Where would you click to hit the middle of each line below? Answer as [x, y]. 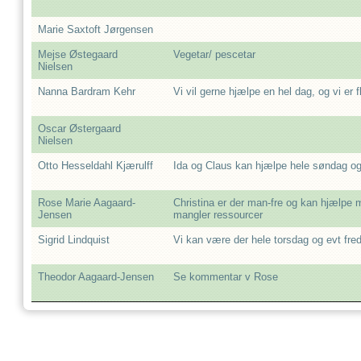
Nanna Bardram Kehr [87, 91]
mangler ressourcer [218, 215]
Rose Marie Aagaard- [87, 203]
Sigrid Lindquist [74, 240]
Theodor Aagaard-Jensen [96, 277]
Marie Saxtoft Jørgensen [95, 29]
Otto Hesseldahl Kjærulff [95, 166]
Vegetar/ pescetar [214, 54]
